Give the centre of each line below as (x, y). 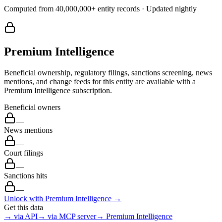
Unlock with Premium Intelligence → (63, 198)
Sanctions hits (26, 175)
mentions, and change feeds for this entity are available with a (100, 81)
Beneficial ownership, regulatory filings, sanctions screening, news (108, 72)
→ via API (21, 216)
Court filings (24, 153)
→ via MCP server (67, 216)
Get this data (24, 207)
